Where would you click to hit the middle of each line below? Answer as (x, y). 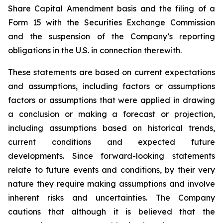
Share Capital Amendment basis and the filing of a (111, 8)
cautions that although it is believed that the (111, 212)
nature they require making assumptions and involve (111, 184)
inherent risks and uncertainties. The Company (111, 198)
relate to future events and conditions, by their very (111, 170)
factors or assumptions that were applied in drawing (111, 100)
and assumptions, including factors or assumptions (111, 86)
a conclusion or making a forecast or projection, (111, 114)
